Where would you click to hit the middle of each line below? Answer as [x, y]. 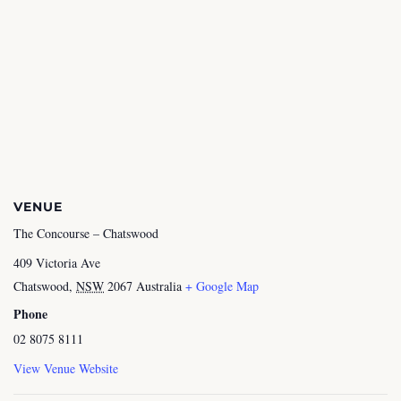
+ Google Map [222, 286]
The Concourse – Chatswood [86, 234]
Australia [159, 286]
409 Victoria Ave [57, 263]
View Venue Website [66, 369]
